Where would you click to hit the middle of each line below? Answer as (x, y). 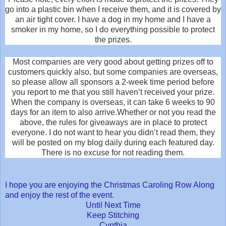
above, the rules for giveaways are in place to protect (113, 122)
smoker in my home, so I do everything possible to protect (113, 29)
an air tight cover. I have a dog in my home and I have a (113, 19)
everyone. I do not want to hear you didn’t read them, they (113, 132)
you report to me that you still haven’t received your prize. (113, 92)
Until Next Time (113, 205)
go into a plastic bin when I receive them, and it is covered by (113, 9)
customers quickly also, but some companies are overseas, (113, 72)
